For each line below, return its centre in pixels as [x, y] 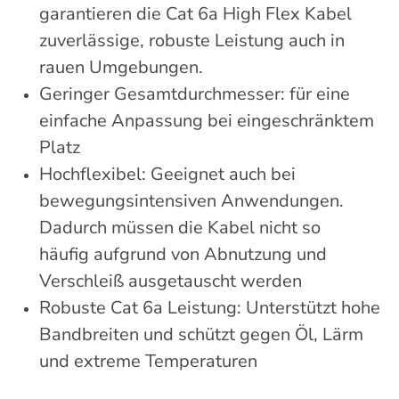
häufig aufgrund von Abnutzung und [183, 255]
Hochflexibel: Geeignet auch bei [167, 175]
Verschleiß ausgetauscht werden [171, 281]
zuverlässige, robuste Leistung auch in [192, 41]
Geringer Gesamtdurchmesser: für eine [195, 94]
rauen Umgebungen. [121, 68]
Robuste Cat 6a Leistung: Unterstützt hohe [210, 308]
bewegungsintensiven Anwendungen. [191, 201]
